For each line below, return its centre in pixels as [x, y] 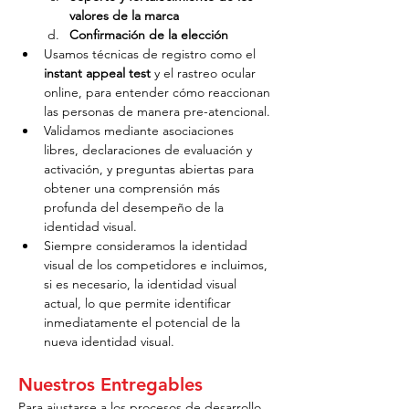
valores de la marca [124, 16]
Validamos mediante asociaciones [141, 131]
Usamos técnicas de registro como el [152, 54]
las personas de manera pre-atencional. [157, 111]
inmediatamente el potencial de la [144, 322]
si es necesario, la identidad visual [142, 284]
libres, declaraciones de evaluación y [150, 150]
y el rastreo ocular [205, 73]
